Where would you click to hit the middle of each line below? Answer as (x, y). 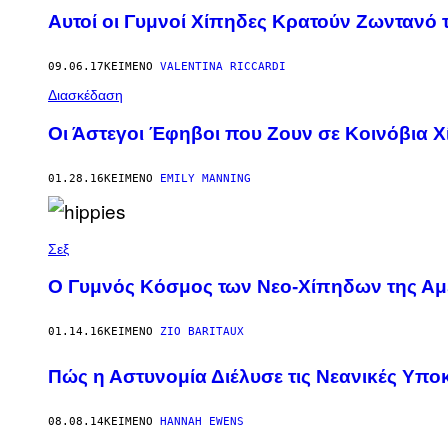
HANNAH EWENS (202, 421)
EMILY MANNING (205, 178)
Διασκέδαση (85, 95)
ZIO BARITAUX (202, 332)
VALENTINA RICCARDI (223, 67)
